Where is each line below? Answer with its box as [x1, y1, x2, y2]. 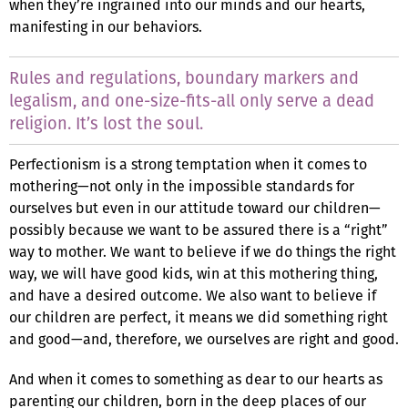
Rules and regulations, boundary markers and [9, 66, 359, 89]
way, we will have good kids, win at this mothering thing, [9, 262, 378, 284]
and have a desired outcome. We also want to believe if [9, 284, 376, 306]
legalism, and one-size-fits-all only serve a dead [9, 88, 374, 112]
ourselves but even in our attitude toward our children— [9, 197, 381, 219]
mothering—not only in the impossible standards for [9, 175, 354, 197]
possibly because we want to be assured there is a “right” [9, 219, 388, 240]
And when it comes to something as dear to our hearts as [9, 368, 382, 390]
